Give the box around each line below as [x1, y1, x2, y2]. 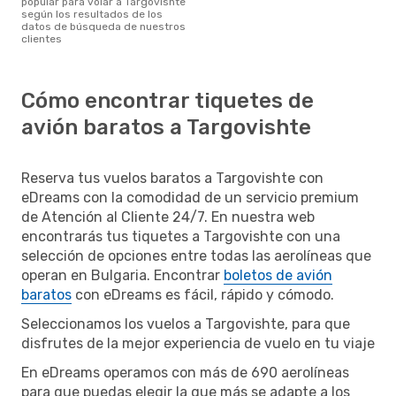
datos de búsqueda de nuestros [21, 19, 186, 33]
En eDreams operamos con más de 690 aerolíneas [21, 363, 349, 381]
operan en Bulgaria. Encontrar [21, 266, 224, 284]
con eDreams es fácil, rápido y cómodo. [72, 286, 334, 303]
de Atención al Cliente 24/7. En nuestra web [21, 208, 315, 225]
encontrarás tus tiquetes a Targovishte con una [21, 227, 340, 245]
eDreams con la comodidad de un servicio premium [21, 188, 359, 206]
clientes [21, 32, 62, 45]
